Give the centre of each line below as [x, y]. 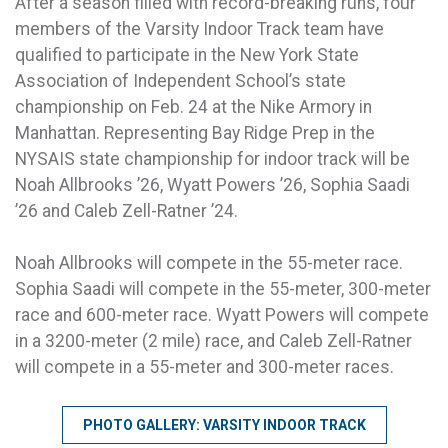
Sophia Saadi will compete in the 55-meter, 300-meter [223, 288]
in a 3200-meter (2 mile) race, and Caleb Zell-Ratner [213, 340]
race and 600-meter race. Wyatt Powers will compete [222, 314]
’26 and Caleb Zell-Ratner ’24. [126, 210]
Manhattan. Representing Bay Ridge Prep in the [195, 132]
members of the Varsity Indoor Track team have [199, 28]
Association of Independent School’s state [180, 80]
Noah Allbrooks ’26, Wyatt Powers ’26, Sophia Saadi [212, 184]
